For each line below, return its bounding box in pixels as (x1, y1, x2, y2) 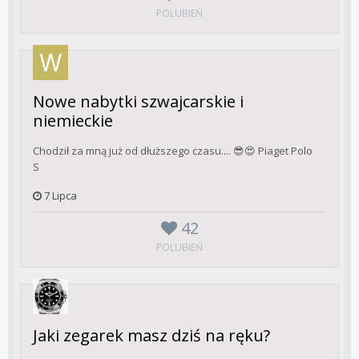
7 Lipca (44, 188, 77, 203)
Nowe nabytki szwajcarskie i (33, 91, 244, 113)
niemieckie (33, 110, 113, 132)
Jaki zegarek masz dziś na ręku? (33, 324, 270, 346)
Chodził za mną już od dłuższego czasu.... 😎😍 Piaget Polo (33, 143, 313, 159)
